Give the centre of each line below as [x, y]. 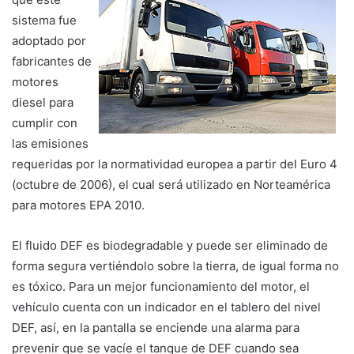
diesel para [43, 102]
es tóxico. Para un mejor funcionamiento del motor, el [161, 286]
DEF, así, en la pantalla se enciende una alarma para [156, 327]
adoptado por [49, 40]
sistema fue [44, 20]
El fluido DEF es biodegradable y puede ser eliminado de [170, 245]
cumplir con [45, 122]
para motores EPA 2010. [78, 205]
